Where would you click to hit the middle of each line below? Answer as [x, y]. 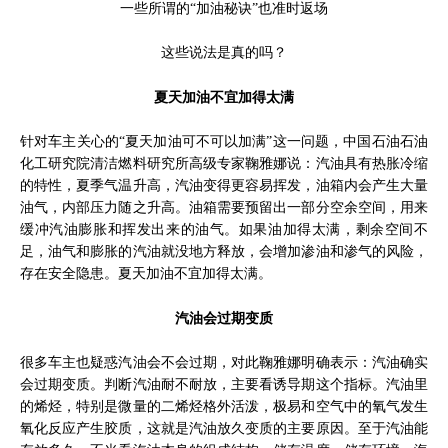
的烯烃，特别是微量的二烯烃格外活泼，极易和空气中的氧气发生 [224, 406]
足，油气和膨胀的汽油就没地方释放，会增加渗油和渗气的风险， [224, 251]
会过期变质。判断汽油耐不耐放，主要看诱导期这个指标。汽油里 [224, 384]
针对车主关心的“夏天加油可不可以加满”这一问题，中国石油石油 [224, 141]
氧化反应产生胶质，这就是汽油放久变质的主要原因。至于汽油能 [224, 428]
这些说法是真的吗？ [224, 52]
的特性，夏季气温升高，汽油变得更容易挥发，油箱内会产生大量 [224, 185]
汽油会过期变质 [224, 317]
